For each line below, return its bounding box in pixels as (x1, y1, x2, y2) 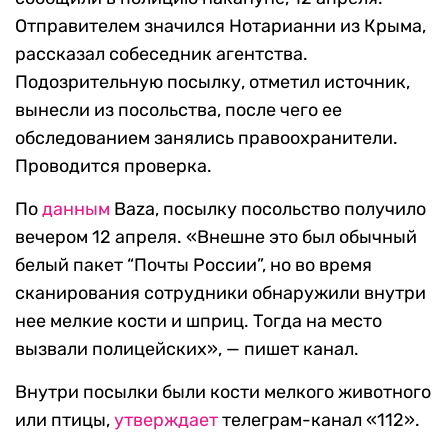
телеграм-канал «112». (218, 409, 420, 431)
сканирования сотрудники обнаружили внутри (15, 282, 426, 304)
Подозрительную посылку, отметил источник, (15, 71, 410, 93)
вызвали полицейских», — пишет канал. (15, 338, 359, 360)
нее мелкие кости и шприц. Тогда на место (15, 310, 382, 332)
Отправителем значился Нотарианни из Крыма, (15, 15, 426, 37)
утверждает (114, 409, 218, 431)
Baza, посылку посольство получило (110, 198, 426, 220)
